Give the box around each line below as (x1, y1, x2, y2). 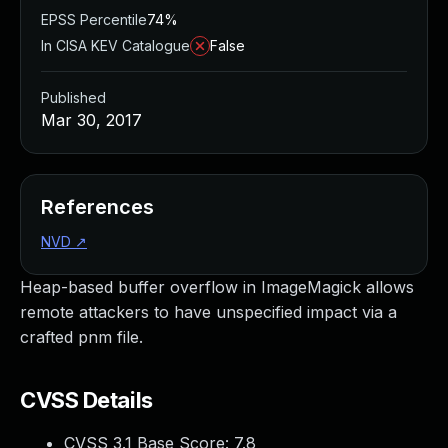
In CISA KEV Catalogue (41, 37, 190, 54)
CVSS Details (20, 387, 153, 413)
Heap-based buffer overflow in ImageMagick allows (20, 277, 414, 297)
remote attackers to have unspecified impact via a (20, 302, 397, 322)
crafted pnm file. (20, 327, 143, 347)
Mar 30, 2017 (41, 110, 142, 130)
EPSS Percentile (41, 11, 147, 28)
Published (41, 89, 106, 106)
